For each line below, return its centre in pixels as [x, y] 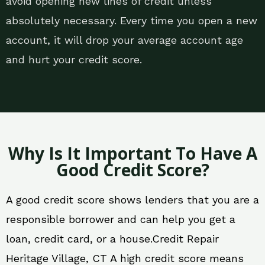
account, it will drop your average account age [125, 40]
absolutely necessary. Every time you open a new [132, 21]
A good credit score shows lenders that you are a [132, 200]
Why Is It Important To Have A [132, 153]
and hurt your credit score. [74, 60]
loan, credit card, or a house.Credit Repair [112, 239]
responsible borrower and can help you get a [121, 219]
